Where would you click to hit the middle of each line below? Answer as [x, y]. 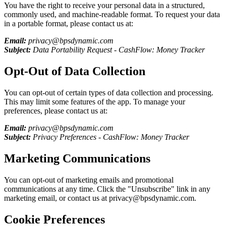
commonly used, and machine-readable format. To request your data [112, 15]
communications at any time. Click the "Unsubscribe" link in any [107, 189]
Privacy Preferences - [67, 137]
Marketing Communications [77, 158]
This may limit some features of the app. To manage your [95, 101]
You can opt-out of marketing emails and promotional [89, 180]
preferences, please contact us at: [56, 110]
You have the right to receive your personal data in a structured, [104, 6]
